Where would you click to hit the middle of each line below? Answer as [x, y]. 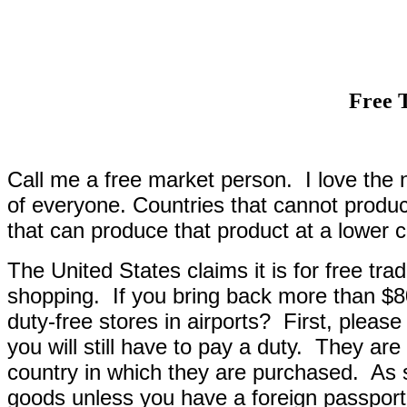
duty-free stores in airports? [139, 321]
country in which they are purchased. [183, 372]
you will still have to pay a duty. [155, 347]
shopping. [54, 296]
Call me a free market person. [150, 179]
